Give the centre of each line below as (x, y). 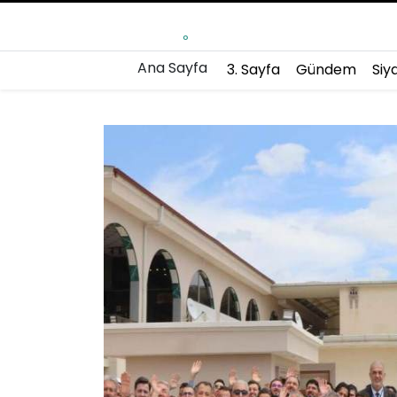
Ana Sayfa (172, 68)
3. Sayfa (253, 70)
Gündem (326, 70)
